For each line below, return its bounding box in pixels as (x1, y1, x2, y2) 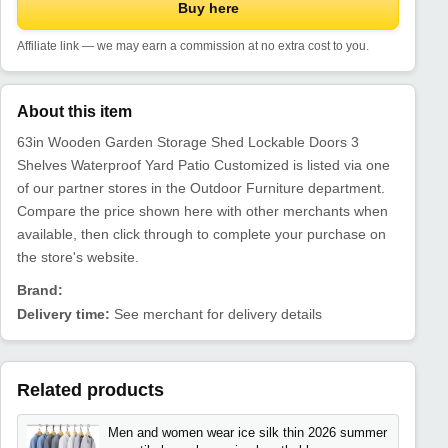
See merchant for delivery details (110, 306, 322, 323)
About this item (17, 102, 132, 120)
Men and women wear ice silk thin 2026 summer (107, 424, 387, 440)
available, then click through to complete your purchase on (17, 225, 386, 242)
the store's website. (17, 248, 139, 265)
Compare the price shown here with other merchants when (17, 202, 388, 219)
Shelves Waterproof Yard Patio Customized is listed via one (17, 156, 390, 173)
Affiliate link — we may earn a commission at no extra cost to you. (17, 39, 369, 52)
